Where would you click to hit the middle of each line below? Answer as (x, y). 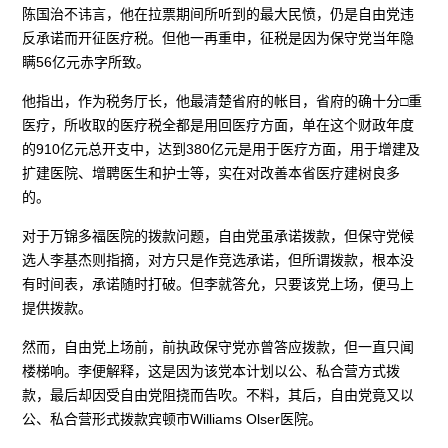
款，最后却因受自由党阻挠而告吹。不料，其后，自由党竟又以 (218, 394)
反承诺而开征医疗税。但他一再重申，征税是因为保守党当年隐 (218, 37)
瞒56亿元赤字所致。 (86, 61)
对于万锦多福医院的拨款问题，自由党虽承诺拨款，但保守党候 (218, 235)
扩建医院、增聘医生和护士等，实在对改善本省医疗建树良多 (211, 172)
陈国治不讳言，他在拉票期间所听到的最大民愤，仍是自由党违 (218, 13)
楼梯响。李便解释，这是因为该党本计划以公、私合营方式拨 (211, 370)
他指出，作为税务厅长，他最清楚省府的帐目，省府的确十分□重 (222, 100)
